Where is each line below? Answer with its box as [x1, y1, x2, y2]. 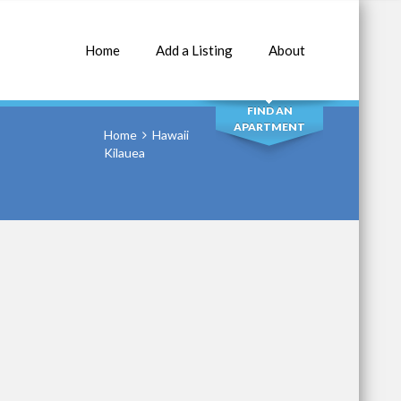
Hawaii [152, 127, 189, 142]
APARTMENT [234, 120, 305, 133]
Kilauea [104, 145, 145, 160]
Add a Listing [156, 42, 233, 58]
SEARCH [236, 49, 303, 71]
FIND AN [246, 104, 293, 117]
